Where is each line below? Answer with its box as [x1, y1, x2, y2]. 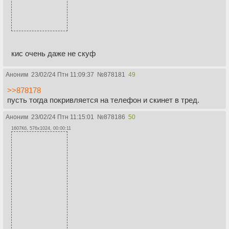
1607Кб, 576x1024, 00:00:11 [11, 125, 71, 131]
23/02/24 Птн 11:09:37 [31, 71, 94, 78]
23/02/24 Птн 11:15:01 [31, 113, 94, 121]
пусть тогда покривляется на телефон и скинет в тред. [7, 95, 199, 104]
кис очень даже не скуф [11, 49, 96, 58]
